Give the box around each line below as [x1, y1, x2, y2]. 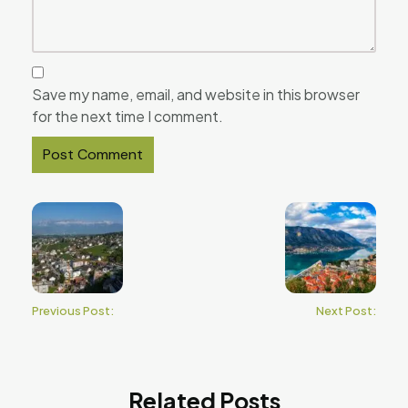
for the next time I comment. [32, 106, 223, 126]
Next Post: [316, 302, 376, 318]
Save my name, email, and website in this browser [32, 84, 360, 104]
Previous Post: [32, 302, 114, 318]
